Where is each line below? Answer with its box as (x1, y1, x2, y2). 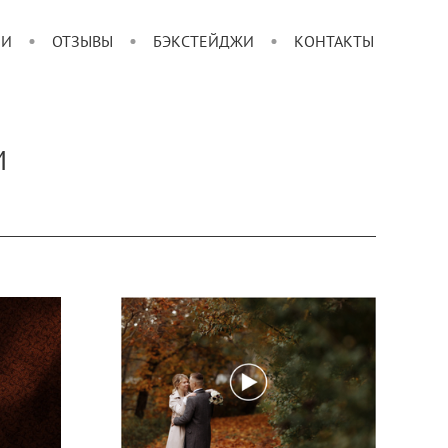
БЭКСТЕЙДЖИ (153, 31, 255, 52)
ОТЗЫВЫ (52, 31, 114, 52)
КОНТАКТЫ (294, 31, 375, 52)
